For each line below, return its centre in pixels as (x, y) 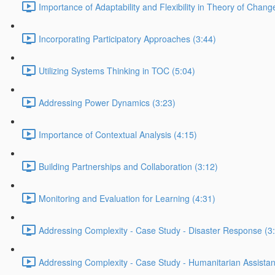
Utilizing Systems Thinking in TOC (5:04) (117, 71)
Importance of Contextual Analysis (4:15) (118, 135)
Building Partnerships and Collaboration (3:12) (128, 167)
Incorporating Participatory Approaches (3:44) (127, 39)
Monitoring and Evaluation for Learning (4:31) (127, 199)
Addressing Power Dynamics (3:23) (107, 103)
